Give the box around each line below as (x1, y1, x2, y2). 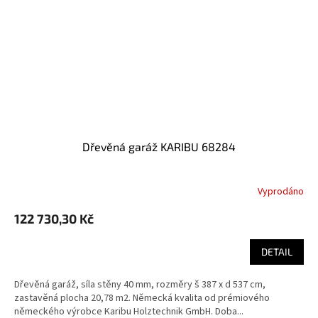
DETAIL (261, 246, 292, 258)
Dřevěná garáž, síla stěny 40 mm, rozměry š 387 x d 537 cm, (14, 278, 265, 292)
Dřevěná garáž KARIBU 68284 (90, 140, 236, 154)
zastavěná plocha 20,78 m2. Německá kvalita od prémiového (14, 291, 270, 306)
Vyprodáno (258, 184, 304, 199)
